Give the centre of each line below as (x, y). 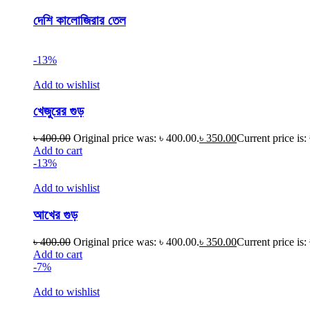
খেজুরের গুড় (58, 111)
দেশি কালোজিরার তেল (80, 20)
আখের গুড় (55, 215)
